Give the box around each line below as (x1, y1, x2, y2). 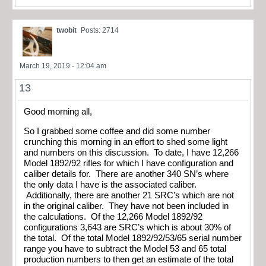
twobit (56, 26, 77, 34)
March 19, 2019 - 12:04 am (20, 61, 106, 70)
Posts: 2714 (81, 26, 119, 34)
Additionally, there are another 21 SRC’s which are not (24, 190, 234, 200)
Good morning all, (24, 106, 92, 116)
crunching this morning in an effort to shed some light (24, 137, 227, 147)
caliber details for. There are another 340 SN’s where (24, 169, 229, 179)
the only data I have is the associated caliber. (24, 179, 199, 189)
